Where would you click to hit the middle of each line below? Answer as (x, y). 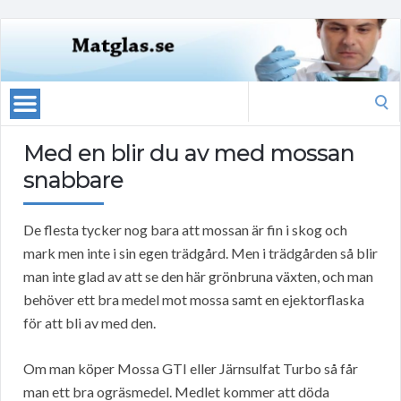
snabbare (73, 180)
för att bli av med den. (90, 323)
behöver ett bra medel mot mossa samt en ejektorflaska (194, 300)
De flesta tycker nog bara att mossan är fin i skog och (185, 230)
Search (268, 92)
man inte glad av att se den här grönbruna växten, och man (198, 277)
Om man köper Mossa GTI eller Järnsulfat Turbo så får (191, 369)
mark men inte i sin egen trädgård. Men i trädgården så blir (200, 253)
